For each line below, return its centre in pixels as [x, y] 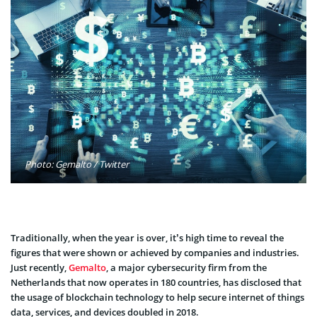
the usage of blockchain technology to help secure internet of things [157, 297]
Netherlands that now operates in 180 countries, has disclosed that [156, 282]
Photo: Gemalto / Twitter [77, 164]
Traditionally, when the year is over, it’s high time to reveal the [147, 237]
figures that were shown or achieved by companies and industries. [155, 252]
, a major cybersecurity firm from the [186, 267]
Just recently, [40, 267]
